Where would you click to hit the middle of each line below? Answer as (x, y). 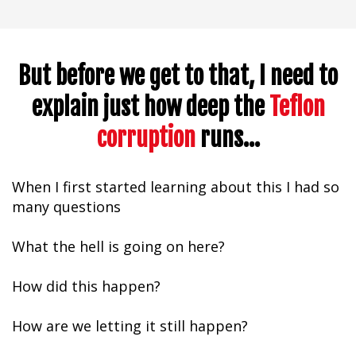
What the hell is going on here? (118, 246)
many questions (66, 206)
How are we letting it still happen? (130, 325)
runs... (227, 137)
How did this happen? (86, 286)
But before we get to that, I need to (178, 75)
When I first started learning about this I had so (176, 186)
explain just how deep (132, 106)
